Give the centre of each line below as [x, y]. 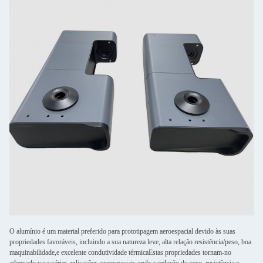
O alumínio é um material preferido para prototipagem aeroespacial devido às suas [122, 231]
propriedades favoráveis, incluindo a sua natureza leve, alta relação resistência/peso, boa [130, 242]
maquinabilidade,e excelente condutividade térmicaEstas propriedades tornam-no [120, 252]
